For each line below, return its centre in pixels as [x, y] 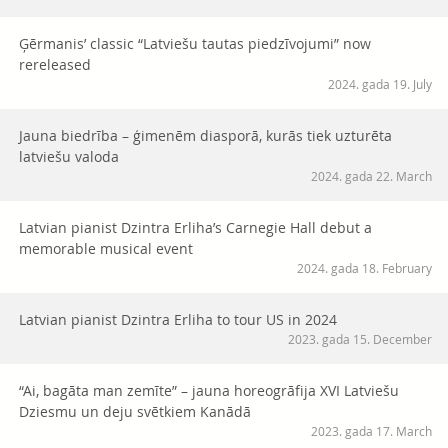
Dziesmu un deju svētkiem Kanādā [135, 412]
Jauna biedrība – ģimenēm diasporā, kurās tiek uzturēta [205, 136]
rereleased [55, 65]
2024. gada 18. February [364, 268]
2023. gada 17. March [371, 431]
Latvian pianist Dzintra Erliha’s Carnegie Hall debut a [195, 228]
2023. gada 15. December [360, 339]
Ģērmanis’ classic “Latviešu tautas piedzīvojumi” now [195, 44]
